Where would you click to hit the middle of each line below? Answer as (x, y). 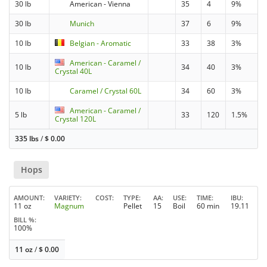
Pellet (133, 206)
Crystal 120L (76, 119)
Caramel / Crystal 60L (106, 91)
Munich (82, 24)
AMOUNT (28, 198)
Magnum (69, 206)
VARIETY (67, 198)
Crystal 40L (74, 72)
